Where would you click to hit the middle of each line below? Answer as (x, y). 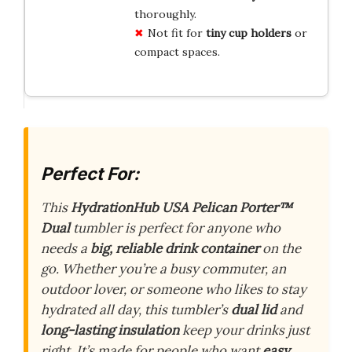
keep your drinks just (244, 330)
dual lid (254, 310)
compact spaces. (177, 51)
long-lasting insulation (110, 330)
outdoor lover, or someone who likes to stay (174, 290)
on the (280, 249)
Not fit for (176, 33)
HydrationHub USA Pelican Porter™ (181, 208)
